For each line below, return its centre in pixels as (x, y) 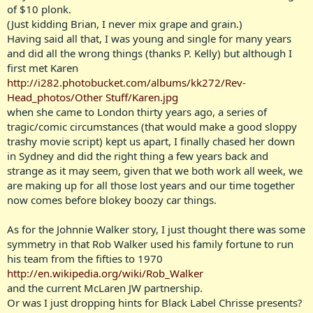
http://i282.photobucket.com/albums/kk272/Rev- (126, 82)
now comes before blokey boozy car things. (112, 199)
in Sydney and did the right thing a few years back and (138, 155)
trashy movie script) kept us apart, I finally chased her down (151, 141)
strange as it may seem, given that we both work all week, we (155, 170)
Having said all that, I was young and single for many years (149, 38)
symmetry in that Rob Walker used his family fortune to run (150, 243)
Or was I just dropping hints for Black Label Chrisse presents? (155, 302)
